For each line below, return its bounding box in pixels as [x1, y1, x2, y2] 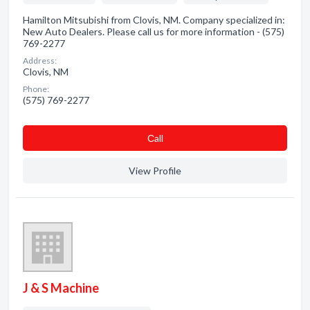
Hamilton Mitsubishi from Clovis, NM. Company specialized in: [23, 14, 285, 26]
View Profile [129, 165, 181, 176]
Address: [23, 55, 57, 66]
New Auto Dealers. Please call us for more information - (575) [23, 26, 284, 37]
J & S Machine [23, 280, 99, 295]
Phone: [23, 84, 49, 94]
